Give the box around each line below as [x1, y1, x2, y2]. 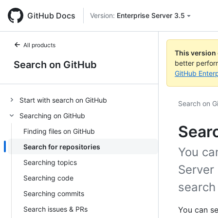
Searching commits [23, 189, 84, 198]
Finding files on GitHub [23, 127, 95, 135]
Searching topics [23, 158, 77, 166]
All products [23, 41, 55, 49]
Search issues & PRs [23, 204, 88, 213]
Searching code [23, 173, 73, 182]
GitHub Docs [27, 11, 75, 20]
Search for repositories [23, 142, 100, 151]
